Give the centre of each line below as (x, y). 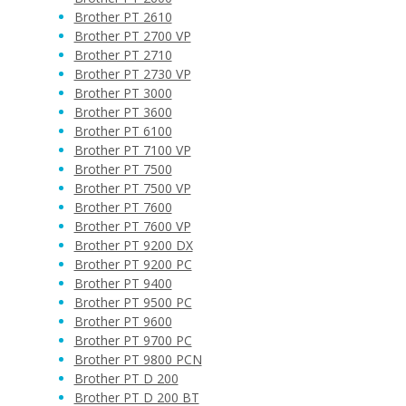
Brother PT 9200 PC (133, 264)
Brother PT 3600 (123, 112)
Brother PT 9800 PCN (138, 359)
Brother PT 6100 (123, 131)
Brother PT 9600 (123, 321)
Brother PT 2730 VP (132, 74)
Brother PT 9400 (123, 283)
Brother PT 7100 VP (132, 150)
